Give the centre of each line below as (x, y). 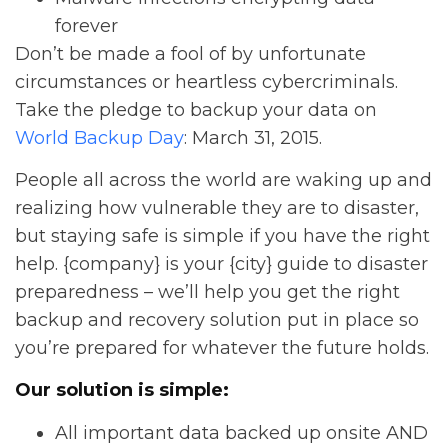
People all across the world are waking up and (223, 180)
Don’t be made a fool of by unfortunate (190, 53)
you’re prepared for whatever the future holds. (222, 348)
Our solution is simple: (122, 390)
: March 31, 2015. (253, 137)
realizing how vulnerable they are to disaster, (217, 208)
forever (86, 25)
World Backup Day (99, 137)
